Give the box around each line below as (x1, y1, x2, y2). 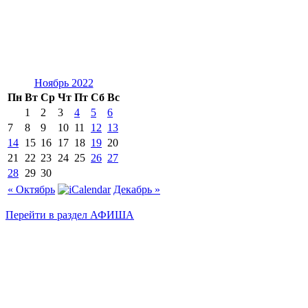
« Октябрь (8, 184, 55, 196)
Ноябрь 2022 (34, 77, 93, 89)
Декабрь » (113, 184, 160, 196)
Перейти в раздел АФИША (5, 209, 134, 221)
